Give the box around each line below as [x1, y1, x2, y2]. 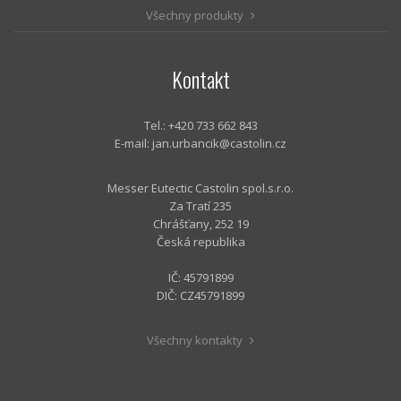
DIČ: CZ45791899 [157, 287, 244, 304]
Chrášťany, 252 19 [152, 216, 249, 233]
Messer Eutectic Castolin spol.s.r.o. [107, 180, 294, 197]
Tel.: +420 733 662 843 [143, 117, 258, 134]
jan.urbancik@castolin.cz [152, 135, 286, 152]
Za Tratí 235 [169, 198, 232, 215]
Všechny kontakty [147, 332, 245, 349]
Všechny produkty [146, 7, 246, 24]
